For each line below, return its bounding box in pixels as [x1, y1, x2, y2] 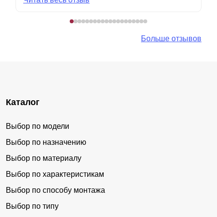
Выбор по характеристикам [6, 170, 104, 178]
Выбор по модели [6, 122, 69, 130]
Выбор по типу [6, 201, 59, 210]
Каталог [6, 97, 40, 107]
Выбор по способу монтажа [6, 186, 105, 194]
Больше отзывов [141, 34, 201, 43]
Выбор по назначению [6, 138, 86, 146]
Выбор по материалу [6, 154, 81, 162]
